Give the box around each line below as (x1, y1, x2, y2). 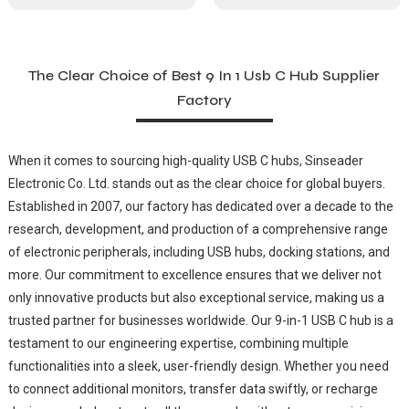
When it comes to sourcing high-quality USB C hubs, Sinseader (7, 152, 363, 168)
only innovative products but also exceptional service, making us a (7, 289, 384, 305)
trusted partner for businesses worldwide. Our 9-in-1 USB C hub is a (7, 312, 393, 328)
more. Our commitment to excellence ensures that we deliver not (7, 267, 382, 282)
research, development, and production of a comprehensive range (7, 221, 388, 236)
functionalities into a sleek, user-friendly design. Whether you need (7, 358, 389, 373)
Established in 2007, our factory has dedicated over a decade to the (7, 198, 393, 214)
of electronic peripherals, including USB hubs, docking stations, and (7, 244, 390, 259)
